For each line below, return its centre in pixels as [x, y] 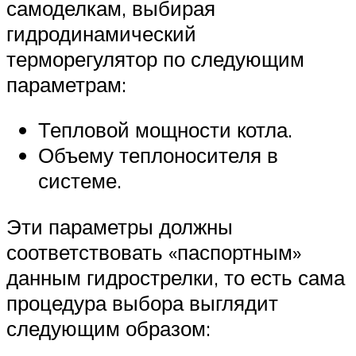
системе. [80, 181]
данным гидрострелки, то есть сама [176, 278]
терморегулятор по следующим [155, 58]
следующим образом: [108, 329]
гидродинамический [101, 33]
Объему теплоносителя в [158, 155]
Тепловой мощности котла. [165, 130]
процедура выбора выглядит [142, 303]
